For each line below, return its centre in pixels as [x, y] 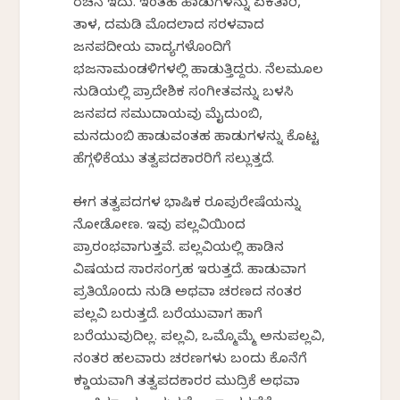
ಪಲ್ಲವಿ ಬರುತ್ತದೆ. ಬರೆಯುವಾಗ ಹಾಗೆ [168, 316]
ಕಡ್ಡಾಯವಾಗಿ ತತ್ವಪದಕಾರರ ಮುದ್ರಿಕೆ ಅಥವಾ [187, 383]
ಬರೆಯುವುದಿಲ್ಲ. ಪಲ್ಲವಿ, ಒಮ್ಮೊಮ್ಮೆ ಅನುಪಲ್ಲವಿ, [200, 338]
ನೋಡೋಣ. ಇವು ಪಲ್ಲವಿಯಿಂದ [160, 226]
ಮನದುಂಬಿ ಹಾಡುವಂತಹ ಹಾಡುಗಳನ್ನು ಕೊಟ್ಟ [196, 138]
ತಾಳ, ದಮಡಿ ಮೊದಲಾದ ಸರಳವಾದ [169, 26]
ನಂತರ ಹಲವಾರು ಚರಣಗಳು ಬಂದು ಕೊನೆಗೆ [191, 360]
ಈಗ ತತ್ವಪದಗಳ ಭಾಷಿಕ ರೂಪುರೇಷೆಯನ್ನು [187, 204]
